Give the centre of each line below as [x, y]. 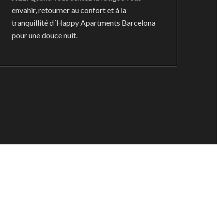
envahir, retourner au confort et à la [69, 10]
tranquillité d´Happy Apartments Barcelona [83, 23]
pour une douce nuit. [44, 35]
